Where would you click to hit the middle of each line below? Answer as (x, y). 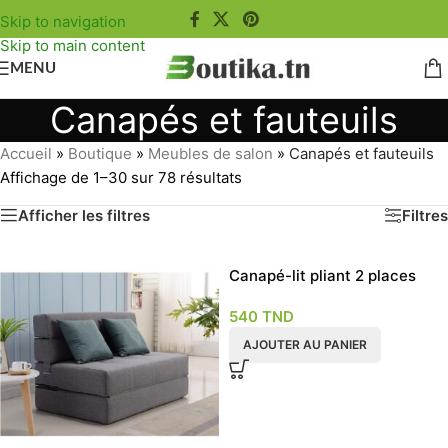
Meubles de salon (210, 153)
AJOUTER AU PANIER (305, 344)
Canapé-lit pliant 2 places (322, 275)
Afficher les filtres (84, 215)
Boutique (100, 153)
